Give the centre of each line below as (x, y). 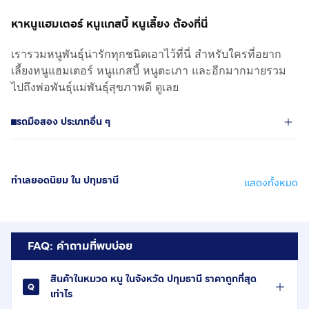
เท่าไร (61, 294)
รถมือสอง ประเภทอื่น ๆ (63, 122)
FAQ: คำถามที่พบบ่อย (80, 246)
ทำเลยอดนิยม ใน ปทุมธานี (65, 180)
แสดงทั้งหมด (271, 183)
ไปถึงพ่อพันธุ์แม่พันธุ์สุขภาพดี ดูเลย (95, 87)
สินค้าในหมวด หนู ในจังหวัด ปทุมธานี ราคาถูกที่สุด (153, 279)
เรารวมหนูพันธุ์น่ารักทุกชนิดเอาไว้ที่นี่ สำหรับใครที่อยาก (146, 53)
